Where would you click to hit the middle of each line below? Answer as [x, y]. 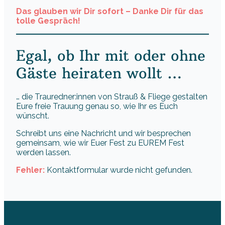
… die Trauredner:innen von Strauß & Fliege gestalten [112, 97]
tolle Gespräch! [48, 21]
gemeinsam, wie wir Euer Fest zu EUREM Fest [100, 143]
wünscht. [33, 116]
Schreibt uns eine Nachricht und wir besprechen [103, 134]
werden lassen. [43, 153]
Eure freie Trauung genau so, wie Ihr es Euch [97, 106]
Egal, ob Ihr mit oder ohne [111, 56]
